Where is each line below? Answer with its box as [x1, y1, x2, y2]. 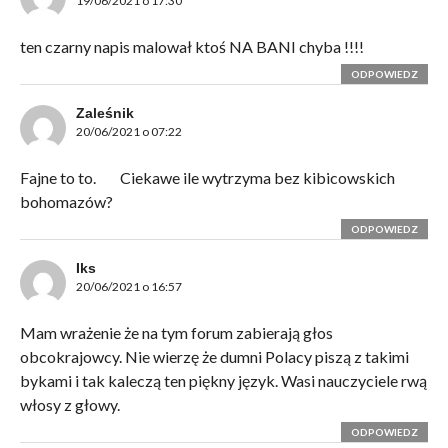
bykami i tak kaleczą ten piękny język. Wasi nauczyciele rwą [19, 371, 427, 391]
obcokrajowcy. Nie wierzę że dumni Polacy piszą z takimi [19, 347, 409, 367]
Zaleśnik [75, 105, 134, 122]
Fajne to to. [19, 168, 99, 188]
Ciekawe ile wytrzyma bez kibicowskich [116, 168, 395, 188]
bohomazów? [19, 192, 116, 212]
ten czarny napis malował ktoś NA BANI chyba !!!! [19, 37, 367, 57]
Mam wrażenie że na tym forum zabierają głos [19, 323, 333, 343]
